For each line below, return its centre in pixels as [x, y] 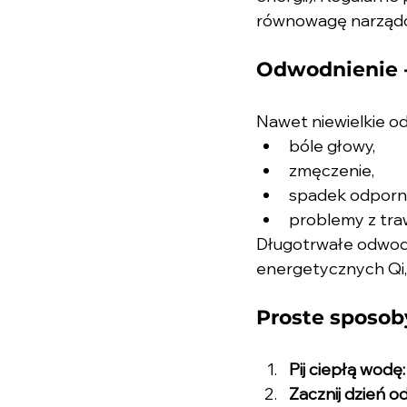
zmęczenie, [332, 170]
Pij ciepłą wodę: [347, 369]
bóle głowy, [332, 146]
